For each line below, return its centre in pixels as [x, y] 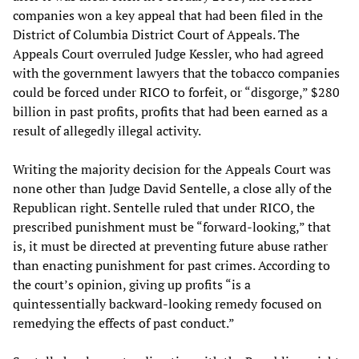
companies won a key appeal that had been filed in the [168, 15]
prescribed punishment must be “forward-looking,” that [172, 226]
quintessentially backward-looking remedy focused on [167, 303]
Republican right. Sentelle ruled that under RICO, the [164, 207]
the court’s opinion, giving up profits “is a [132, 284]
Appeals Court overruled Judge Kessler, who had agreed [168, 53]
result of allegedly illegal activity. [107, 130]
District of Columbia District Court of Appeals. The [156, 34]
